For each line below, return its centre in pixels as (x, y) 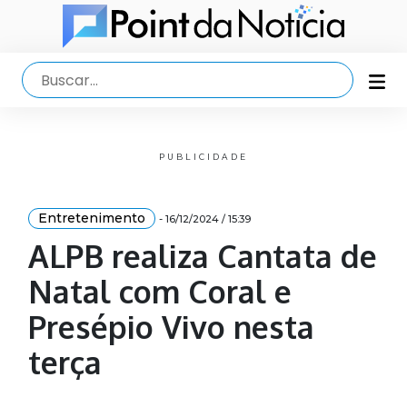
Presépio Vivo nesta (171, 327)
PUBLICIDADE (203, 157)
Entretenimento (91, 218)
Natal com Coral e (159, 292)
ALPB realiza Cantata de (202, 256)
